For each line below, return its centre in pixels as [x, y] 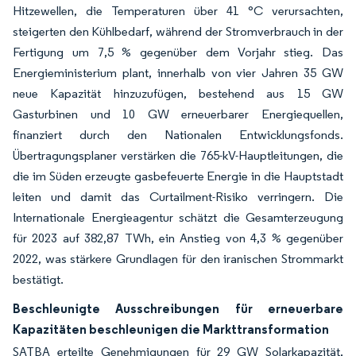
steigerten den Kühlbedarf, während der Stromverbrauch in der [178, 31]
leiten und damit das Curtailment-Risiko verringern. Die [178, 197]
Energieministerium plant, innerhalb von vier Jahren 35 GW [178, 73]
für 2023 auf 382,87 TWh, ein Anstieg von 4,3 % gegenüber [178, 238]
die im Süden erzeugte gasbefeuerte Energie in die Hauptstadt [178, 176]
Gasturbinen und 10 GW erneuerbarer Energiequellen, [178, 114]
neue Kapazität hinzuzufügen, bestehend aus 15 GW [178, 93]
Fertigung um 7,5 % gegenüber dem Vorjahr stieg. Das [178, 52]
